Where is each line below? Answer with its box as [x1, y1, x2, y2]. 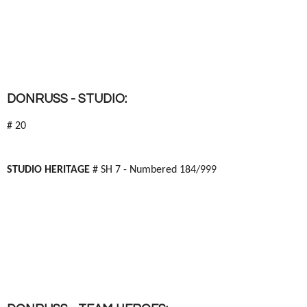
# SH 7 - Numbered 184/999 [93, 164, 217, 175]
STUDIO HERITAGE [7, 164, 93, 175]
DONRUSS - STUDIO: [7, 93, 127, 106]
